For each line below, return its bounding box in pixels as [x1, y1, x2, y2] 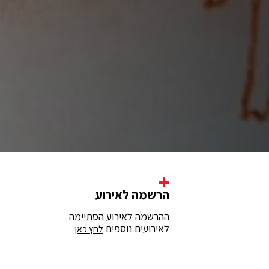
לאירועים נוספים [103, 221, 169, 235]
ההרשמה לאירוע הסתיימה [69, 209, 169, 223]
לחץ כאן [75, 222, 103, 235]
